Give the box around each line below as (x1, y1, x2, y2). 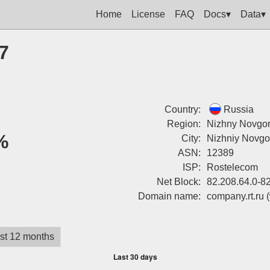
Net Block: (156, 177, 201, 187)
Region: (166, 119, 201, 129)
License (131, 8, 165, 19)
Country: (164, 104, 201, 115)
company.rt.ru (206, 191, 264, 201)
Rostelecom (206, 162, 258, 172)
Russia (223, 104, 254, 115)
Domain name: (137, 191, 201, 201)
